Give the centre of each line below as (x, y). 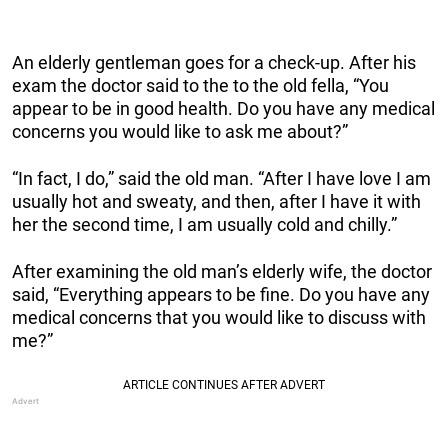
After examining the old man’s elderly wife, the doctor (222, 272)
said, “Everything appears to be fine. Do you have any (221, 295)
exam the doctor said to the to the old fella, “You (200, 86)
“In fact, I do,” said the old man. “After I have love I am (221, 179)
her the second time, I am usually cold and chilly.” (204, 225)
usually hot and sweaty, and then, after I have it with (216, 202)
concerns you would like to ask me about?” (180, 132)
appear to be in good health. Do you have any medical (223, 109)
